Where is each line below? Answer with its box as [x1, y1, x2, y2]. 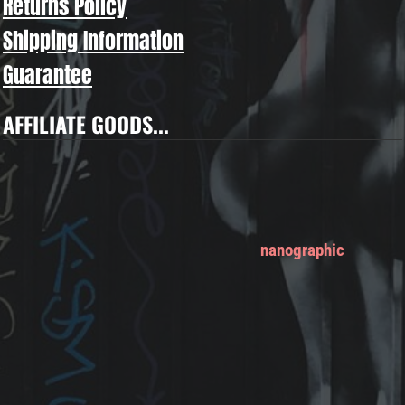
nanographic [260, 239, 344, 260]
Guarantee [3, 59, 92, 91]
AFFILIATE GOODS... [3, 108, 169, 140]
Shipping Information [3, 24, 184, 57]
